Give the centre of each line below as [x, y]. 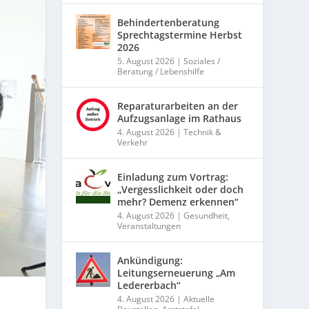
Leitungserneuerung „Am [177, 273]
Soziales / [202, 61]
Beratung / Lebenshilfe [161, 72]
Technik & [203, 132]
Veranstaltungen [149, 226]
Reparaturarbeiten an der [178, 106]
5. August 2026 [146, 61]
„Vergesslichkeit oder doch [181, 190]
